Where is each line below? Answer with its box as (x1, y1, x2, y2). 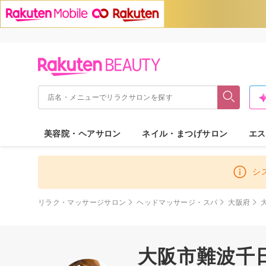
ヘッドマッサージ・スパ (137, 198, 218, 207)
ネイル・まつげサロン (142, 128, 228, 138)
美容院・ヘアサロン (44, 128, 121, 138)
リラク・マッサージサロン (38, 198, 126, 207)
